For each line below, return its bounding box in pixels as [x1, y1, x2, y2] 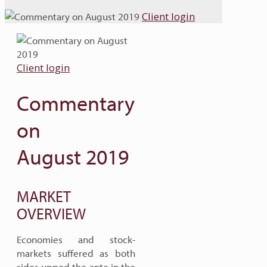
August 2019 [17, 142, 129, 170]
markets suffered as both [17, 247, 135, 259]
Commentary [17, 89, 135, 116]
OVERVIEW [17, 204, 86, 223]
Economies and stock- [17, 233, 135, 246]
